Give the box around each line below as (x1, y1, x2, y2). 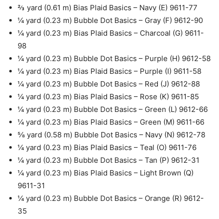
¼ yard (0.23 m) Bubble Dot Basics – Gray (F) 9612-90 (18, 16, 203, 25)
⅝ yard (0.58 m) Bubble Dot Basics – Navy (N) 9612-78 (18, 130, 205, 139)
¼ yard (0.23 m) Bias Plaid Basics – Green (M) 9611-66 (18, 117, 204, 127)
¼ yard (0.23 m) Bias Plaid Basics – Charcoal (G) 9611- (18, 28, 204, 38)
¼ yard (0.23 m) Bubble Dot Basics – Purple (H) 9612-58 (18, 54, 211, 63)
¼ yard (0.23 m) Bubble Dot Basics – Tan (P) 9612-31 (18, 155, 199, 165)
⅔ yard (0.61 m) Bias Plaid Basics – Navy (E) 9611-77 (18, 3, 197, 12)
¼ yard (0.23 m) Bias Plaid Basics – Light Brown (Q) (18, 168, 194, 177)
